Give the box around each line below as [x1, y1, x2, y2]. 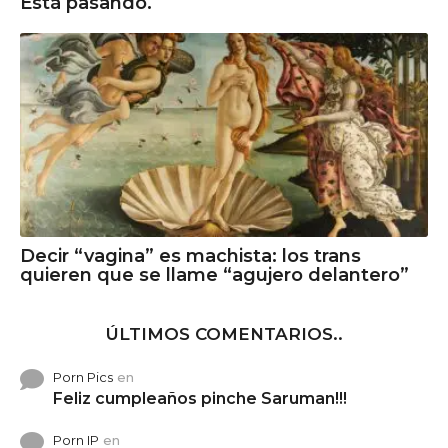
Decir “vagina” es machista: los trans [20, 245, 361, 268]
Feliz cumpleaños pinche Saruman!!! [53, 389, 347, 409]
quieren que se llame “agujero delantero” [20, 264, 409, 287]
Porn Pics [53, 369, 113, 386]
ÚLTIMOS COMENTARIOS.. [105, 324, 343, 345]
